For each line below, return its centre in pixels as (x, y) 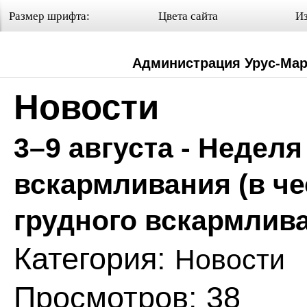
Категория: (94, 259)
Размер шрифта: (49, 16)
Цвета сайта (188, 16)
